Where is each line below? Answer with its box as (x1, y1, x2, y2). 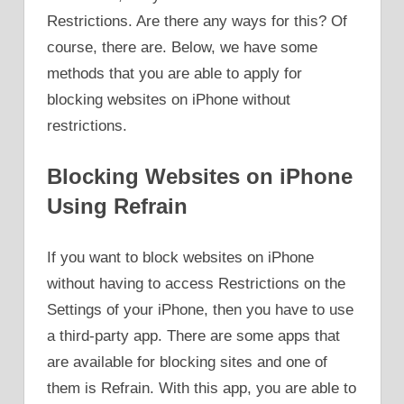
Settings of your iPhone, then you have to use (47, 300, 353, 318)
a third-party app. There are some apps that (47, 326, 340, 344)
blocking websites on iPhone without (47, 90, 290, 108)
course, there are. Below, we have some (47, 38, 317, 56)
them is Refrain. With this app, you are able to (47, 379, 356, 397)
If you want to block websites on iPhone (47, 248, 314, 266)
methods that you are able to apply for (47, 64, 302, 82)
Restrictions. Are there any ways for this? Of (47, 12, 347, 30)
